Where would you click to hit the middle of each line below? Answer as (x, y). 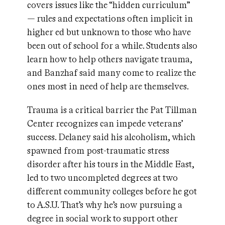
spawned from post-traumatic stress (98, 151)
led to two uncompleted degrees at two (102, 178)
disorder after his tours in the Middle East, (110, 164)
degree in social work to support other (102, 218)
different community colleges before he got (112, 191)
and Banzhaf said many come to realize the (111, 73)
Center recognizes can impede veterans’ (105, 124)
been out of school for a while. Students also (112, 46)
